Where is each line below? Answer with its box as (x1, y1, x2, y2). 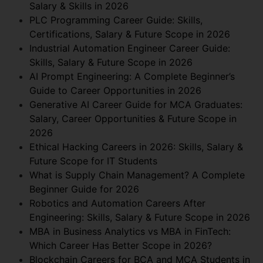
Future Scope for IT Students (29, 154, 157, 167)
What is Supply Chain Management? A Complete (29, 168, 245, 181)
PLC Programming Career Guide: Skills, (29, 14, 203, 26)
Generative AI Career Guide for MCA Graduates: (29, 98, 242, 110)
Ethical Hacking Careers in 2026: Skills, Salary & (29, 140, 243, 153)
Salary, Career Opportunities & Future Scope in (29, 112, 237, 124)
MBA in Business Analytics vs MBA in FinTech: (29, 225, 231, 237)
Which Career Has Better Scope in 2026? (29, 239, 212, 251)
